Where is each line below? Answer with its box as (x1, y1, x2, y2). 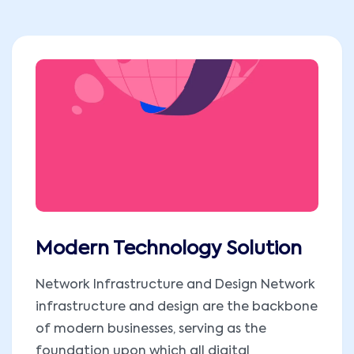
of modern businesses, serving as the (36, 323, 266, 337)
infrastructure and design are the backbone (36, 301, 318, 314)
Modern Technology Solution (36, 239, 302, 259)
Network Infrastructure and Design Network (36, 279, 315, 292)
